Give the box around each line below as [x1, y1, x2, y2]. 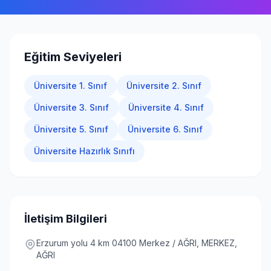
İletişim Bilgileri [24, 212, 107, 225]
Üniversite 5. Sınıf [34, 124, 108, 134]
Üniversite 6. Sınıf [128, 124, 203, 134]
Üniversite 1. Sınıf [34, 80, 107, 91]
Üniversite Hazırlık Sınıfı [34, 146, 135, 156]
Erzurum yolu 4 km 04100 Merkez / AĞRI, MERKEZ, [36, 238, 237, 248]
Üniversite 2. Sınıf [126, 80, 201, 91]
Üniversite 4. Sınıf [128, 102, 204, 113]
